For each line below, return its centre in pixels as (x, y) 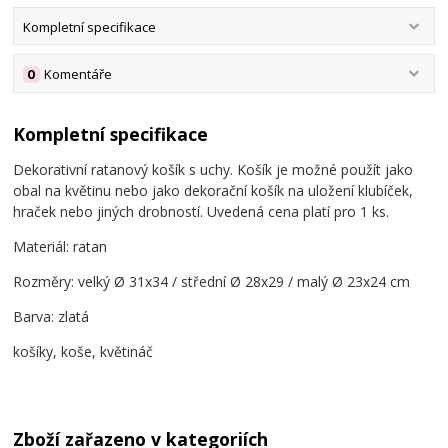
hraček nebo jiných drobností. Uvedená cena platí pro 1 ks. (203, 212)
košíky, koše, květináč (83, 352)
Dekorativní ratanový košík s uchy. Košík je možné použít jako (213, 170)
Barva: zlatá (53, 317)
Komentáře (78, 73)
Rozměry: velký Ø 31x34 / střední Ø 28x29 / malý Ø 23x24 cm (212, 282)
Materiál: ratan (62, 247)
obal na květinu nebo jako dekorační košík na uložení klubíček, (213, 191)
